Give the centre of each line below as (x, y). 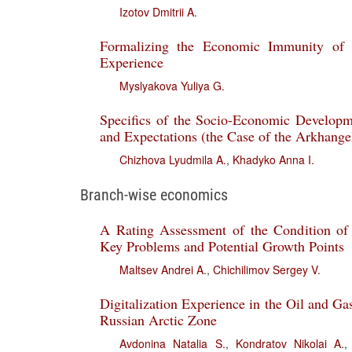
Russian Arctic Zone (158, 320)
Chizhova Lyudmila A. (173, 159)
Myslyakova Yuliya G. (172, 86)
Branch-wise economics (154, 195)
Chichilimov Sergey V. (267, 269)
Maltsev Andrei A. (163, 269)
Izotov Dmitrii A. (158, 12)
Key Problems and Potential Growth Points (222, 246)
